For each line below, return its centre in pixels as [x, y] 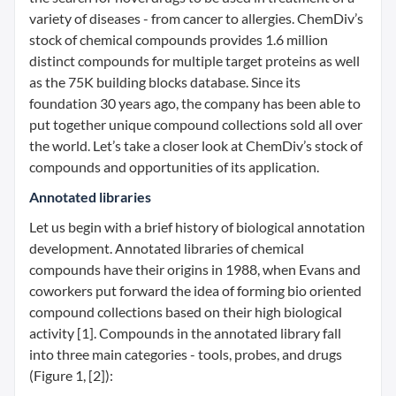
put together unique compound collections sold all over [196, 125]
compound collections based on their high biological [186, 312]
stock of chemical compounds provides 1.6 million [179, 40]
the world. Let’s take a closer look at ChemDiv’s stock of [196, 146]
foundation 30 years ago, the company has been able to [195, 103]
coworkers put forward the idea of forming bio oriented [195, 291]
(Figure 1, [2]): [71, 376]
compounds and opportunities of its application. [174, 167]
